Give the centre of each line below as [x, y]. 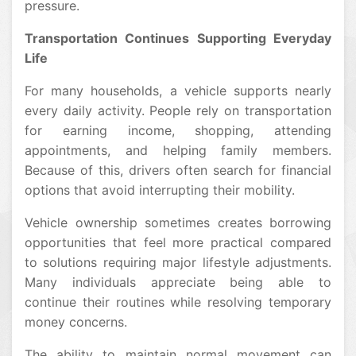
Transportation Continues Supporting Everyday [178, 38]
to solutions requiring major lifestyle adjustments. [178, 262]
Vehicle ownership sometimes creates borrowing [178, 222]
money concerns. [76, 321]
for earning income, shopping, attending [178, 130]
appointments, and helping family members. [178, 150]
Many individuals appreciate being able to [178, 282]
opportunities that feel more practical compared [178, 242]
